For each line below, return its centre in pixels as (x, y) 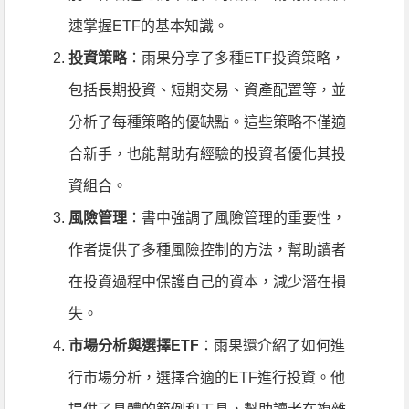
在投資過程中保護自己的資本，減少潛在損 (208, 282)
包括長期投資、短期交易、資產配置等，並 (208, 90)
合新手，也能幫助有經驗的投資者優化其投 (208, 154)
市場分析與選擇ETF (134, 346)
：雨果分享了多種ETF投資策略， (236, 58)
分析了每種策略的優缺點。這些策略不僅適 (208, 122)
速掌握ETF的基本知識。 (149, 26)
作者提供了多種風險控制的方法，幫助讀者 (208, 250)
